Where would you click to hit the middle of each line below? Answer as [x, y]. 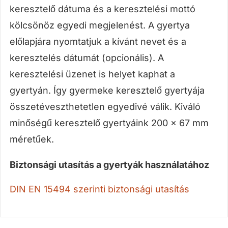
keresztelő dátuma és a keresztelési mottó [102, 9]
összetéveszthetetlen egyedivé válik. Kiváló [105, 106]
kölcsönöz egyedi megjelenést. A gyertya [99, 25]
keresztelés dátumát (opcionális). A [87, 58]
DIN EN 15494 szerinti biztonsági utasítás [99, 189]
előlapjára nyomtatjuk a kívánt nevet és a [98, 41]
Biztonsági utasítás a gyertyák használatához [109, 164]
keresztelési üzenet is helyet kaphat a [92, 74]
